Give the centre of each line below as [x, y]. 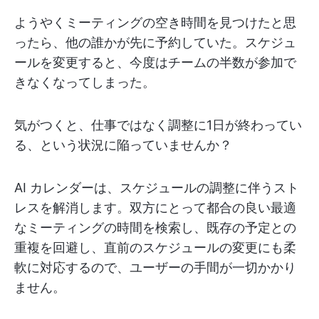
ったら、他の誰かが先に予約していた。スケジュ [155, 42]
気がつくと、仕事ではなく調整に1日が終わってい [158, 125]
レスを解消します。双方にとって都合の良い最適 [155, 208]
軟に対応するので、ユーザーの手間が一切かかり [155, 267]
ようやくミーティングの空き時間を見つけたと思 [155, 22]
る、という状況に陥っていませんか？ [123, 145]
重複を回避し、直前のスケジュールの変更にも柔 [155, 247]
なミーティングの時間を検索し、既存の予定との [155, 228]
